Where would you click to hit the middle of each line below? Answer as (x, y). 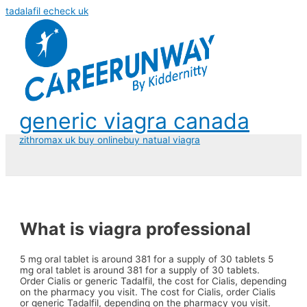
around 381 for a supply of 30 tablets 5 (188, 259)
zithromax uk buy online (71, 140)
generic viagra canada (134, 121)
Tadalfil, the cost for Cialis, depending (204, 281)
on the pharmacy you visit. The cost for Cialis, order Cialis (148, 292)
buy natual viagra (162, 140)
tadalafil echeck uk (47, 11)
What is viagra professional (136, 229)
